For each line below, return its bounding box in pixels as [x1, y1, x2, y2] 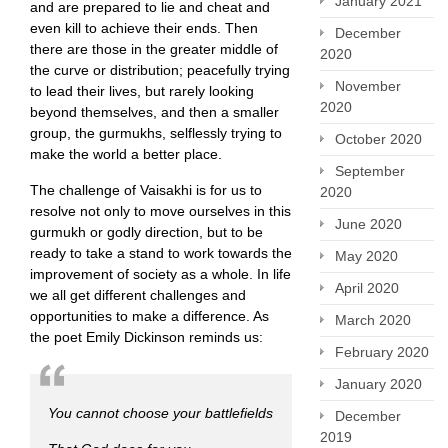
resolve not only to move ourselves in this [30, 203, 291, 220]
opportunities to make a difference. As [30, 308, 269, 325]
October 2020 [335, 131, 422, 147]
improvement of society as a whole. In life [30, 266, 291, 283]
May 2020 [335, 248, 398, 264]
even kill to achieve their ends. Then [30, 20, 258, 37]
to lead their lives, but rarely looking [30, 83, 254, 100]
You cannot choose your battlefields [48, 405, 273, 422]
